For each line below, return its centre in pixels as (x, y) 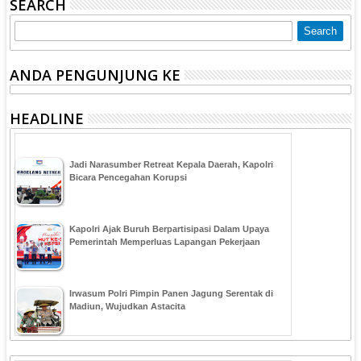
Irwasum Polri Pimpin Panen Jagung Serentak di (172, 293)
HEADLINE (47, 118)
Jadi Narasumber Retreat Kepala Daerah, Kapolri (172, 164)
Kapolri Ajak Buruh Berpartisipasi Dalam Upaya (170, 228)
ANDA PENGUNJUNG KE (95, 75)
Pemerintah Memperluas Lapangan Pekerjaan (165, 241)
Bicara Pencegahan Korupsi (129, 177)
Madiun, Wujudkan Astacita (128, 306)
